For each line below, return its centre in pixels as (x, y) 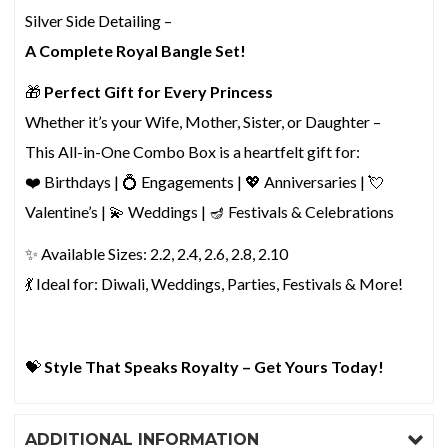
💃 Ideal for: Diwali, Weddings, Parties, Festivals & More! (214, 283)
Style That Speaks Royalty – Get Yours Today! (214, 366)
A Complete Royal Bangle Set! (136, 50)
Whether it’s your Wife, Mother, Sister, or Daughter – (203, 122)
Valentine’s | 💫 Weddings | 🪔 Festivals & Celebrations (210, 212)
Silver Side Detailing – (99, 20)
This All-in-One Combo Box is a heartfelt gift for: (193, 152)
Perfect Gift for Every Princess (159, 92)
